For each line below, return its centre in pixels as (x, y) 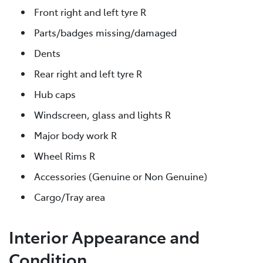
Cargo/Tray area (70, 196)
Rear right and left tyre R (88, 73)
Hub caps (55, 94)
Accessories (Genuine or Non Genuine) (121, 176)
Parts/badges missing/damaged (105, 32)
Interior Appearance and (104, 237)
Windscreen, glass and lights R (102, 114)
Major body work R (75, 135)
